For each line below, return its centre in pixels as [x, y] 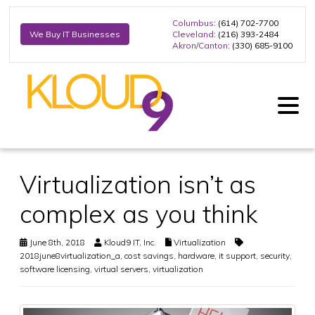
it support [237, 255]
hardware [196, 255]
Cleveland [193, 34]
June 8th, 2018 [56, 242]
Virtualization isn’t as [138, 184]
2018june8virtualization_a [70, 255]
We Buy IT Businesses [75, 34]
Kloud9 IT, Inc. [130, 242]
